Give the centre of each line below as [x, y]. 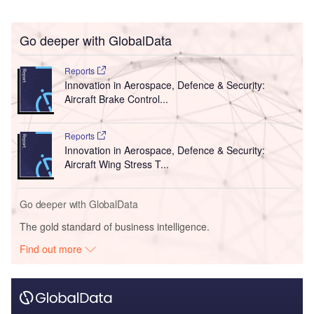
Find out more [53, 249]
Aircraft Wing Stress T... [116, 164]
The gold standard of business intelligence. [115, 227]
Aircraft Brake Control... [116, 99]
